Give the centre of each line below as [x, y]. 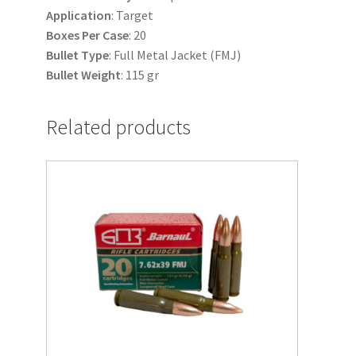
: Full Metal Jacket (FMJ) [174, 54]
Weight [101, 74]
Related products [118, 128]
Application [78, 15]
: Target [132, 15]
